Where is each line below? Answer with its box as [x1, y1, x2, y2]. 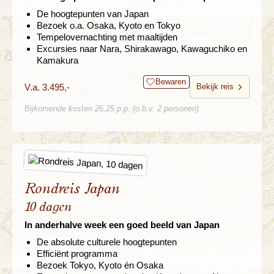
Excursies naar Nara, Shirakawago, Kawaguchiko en [37, 43, 247, 54]
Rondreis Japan [24, 182, 119, 197]
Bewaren [155, 77, 186, 87]
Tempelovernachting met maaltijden [37, 32, 177, 43]
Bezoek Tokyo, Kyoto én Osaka [37, 260, 163, 271]
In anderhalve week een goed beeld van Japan [24, 220, 220, 231]
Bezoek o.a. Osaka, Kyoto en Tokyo [37, 20, 180, 31]
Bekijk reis [196, 82, 234, 92]
